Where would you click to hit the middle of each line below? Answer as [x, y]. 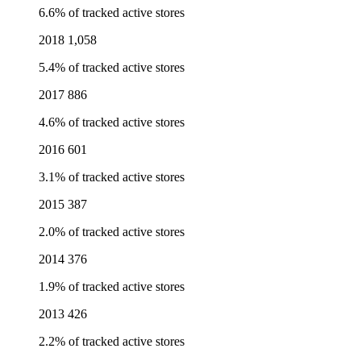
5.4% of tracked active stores [112, 68]
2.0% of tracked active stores [112, 232]
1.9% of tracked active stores [112, 287]
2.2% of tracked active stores [112, 342]
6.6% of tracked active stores [112, 13]
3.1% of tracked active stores [112, 177]
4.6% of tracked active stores [112, 122]
